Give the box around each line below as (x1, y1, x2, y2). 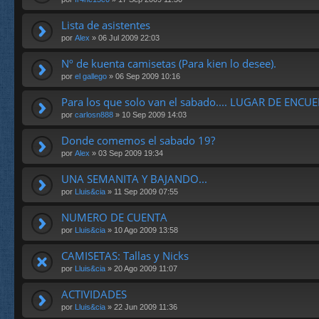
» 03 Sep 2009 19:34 (90, 149, 163, 158)
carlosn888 (75, 110, 113, 120)
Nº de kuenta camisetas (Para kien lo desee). (61, 56, 276, 71)
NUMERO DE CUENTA (61, 210, 167, 225)
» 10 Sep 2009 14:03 (113, 110, 187, 120)
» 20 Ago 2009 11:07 (105, 264, 177, 273)
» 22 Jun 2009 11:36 (105, 303, 177, 312)
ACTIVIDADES (61, 287, 127, 302)
